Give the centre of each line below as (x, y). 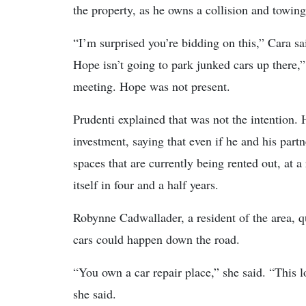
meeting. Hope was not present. (152, 86)
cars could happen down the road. (156, 239)
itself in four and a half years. (146, 184)
